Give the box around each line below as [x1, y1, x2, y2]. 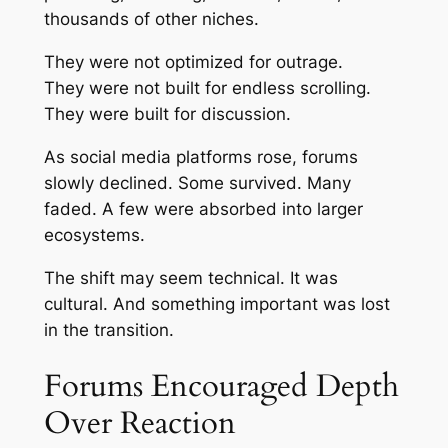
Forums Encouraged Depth [43, 365, 399, 408]
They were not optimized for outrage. [43, 52, 343, 73]
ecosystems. [43, 224, 145, 245]
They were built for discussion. [43, 104, 291, 125]
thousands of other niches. [43, 9, 259, 30]
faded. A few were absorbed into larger [43, 198, 363, 219]
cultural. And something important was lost [43, 293, 390, 314]
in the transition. [43, 319, 174, 340]
